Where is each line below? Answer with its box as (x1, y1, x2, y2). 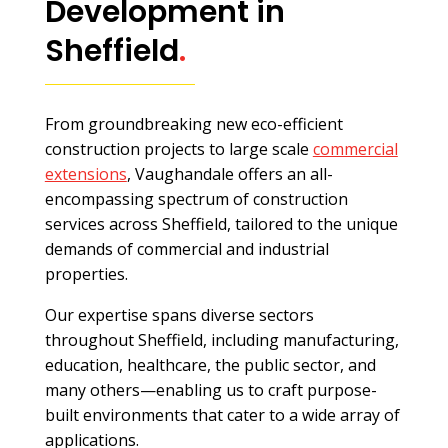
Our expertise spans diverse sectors (44, 304, 314, 326)
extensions (44, 163, 127, 185)
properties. (44, 263, 128, 285)
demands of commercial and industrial (44, 238, 329, 260)
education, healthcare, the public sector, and (44, 354, 376, 376)
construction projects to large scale (44, 138, 313, 160)
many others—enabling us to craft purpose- (44, 379, 377, 401)
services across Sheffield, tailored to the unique (44, 213, 398, 235)
